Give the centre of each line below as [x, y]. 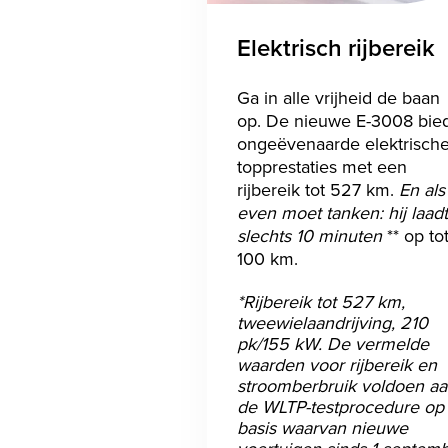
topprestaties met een [322, 166]
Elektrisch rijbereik [336, 47]
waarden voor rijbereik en [337, 364]
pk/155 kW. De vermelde [333, 343]
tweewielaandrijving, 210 [332, 322]
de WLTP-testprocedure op [340, 406]
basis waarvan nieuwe [322, 427]
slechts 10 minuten [312, 235]
